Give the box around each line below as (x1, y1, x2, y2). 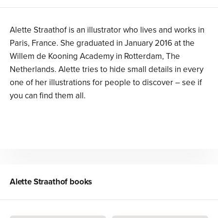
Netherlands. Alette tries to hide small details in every (10, 64, 203, 75)
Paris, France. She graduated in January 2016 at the (10, 38, 195, 49)
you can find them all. (10, 91, 88, 101)
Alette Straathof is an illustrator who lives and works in (10, 25, 204, 36)
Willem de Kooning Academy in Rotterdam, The (10, 51, 180, 62)
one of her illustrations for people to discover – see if (10, 77, 202, 88)
